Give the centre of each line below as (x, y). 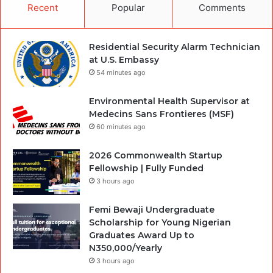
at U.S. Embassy (124, 59)
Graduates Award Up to (142, 235)
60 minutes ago (121, 126)
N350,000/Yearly (126, 248)
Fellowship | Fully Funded (146, 168)
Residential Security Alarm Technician (175, 47)
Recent (42, 7)
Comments (222, 7)
